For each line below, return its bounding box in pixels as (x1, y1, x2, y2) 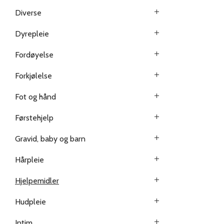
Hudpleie (15, 197, 46, 206)
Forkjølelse (15, 71, 52, 80)
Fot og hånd (15, 92, 56, 101)
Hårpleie (15, 155, 44, 164)
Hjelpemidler (15, 176, 59, 185)
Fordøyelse (15, 50, 53, 59)
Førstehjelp (15, 113, 53, 122)
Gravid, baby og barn (15, 134, 85, 143)
